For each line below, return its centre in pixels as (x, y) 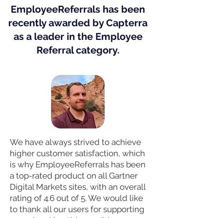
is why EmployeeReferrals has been (78, 164)
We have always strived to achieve (75, 142)
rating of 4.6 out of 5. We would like (76, 198)
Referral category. (78, 50)
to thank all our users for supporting (77, 209)
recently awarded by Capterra (78, 23)
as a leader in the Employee (78, 36)
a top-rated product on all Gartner (74, 176)
